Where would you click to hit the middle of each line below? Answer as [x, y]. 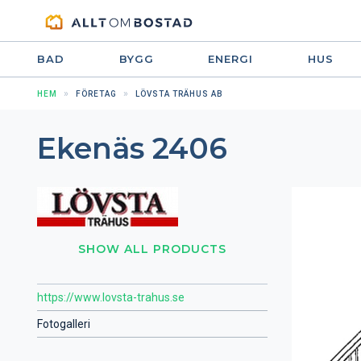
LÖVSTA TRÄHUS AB [179, 94]
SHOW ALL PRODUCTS [152, 249]
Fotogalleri [64, 324]
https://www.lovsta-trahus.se [111, 297]
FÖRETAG [96, 94]
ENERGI [230, 59]
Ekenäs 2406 [132, 148]
